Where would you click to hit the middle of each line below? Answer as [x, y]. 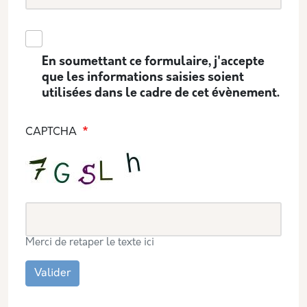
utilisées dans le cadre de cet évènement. [161, 94]
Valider [52, 273]
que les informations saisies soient [143, 78]
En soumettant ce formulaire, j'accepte [153, 62]
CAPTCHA [52, 132]
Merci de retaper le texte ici [90, 243]
